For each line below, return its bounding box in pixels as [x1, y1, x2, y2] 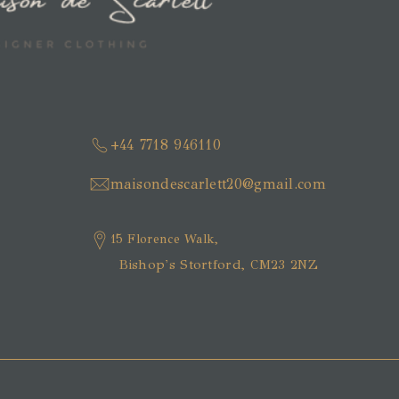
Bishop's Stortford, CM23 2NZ [118, 256, 318, 273]
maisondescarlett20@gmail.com [110, 175, 326, 193]
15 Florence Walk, [110, 232, 219, 248]
